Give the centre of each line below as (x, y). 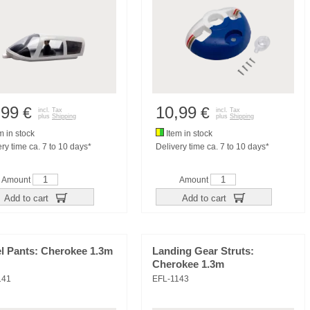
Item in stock (188, 134)
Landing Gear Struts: (203, 251)
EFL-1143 (171, 279)
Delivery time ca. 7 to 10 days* (212, 147)
